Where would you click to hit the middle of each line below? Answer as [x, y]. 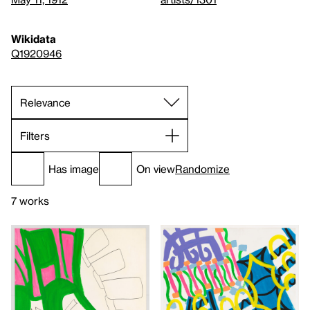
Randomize [202, 168]
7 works [30, 201]
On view [156, 168]
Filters [35, 135]
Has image [74, 168]
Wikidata [34, 39]
